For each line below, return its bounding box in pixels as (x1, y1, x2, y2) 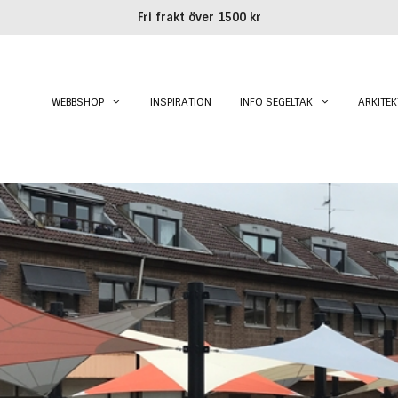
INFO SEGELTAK (239, 95, 313, 109)
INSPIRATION (149, 95, 211, 109)
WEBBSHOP (52, 95, 105, 109)
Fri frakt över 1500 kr (137, 10, 261, 25)
